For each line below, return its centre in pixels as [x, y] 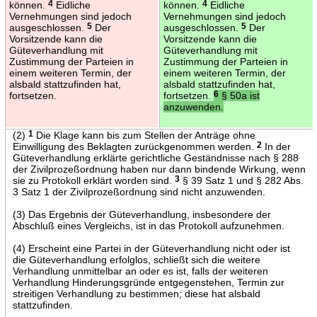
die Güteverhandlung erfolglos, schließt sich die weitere [136, 259]
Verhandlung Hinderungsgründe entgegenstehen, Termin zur [148, 282]
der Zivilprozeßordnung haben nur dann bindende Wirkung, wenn [159, 169]
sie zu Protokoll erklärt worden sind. [93, 180]
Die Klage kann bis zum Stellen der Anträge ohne [144, 135]
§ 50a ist [239, 95]
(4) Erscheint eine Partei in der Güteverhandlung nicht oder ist [151, 248]
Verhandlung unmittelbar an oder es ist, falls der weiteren [140, 271]
